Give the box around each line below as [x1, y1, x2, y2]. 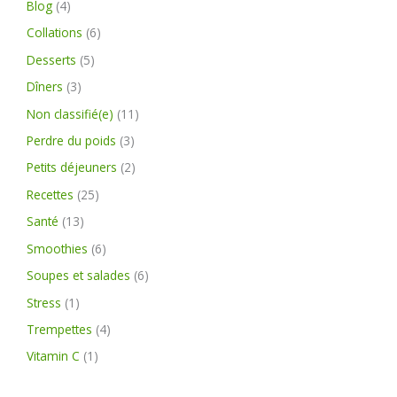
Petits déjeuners [27, 159, 117, 176]
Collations [27, 24, 82, 42]
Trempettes [27, 320, 92, 338]
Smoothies [27, 239, 88, 257]
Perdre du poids [27, 132, 116, 150]
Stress [27, 293, 61, 311]
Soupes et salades [27, 267, 130, 284]
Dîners [27, 78, 63, 96]
